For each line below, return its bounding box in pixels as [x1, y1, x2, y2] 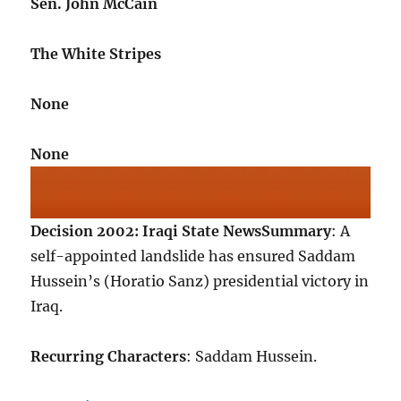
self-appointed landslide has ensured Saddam [30, 247, 356, 266]
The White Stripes [30, 45, 162, 63]
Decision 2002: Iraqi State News [30, 222, 262, 241]
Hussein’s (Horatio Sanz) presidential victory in [30, 272, 370, 291]
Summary [261, 222, 332, 241]
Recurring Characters [30, 347, 187, 366]
